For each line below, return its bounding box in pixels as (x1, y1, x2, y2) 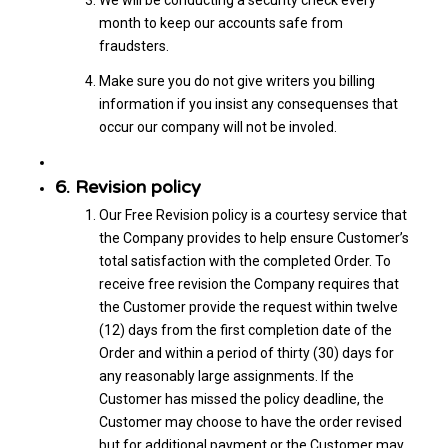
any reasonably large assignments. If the (98, 367, 354, 384)
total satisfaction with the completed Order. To (98, 252, 391, 269)
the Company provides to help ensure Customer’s (98, 229, 409, 246)
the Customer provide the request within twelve (98, 298, 398, 315)
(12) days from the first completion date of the (98, 321, 392, 338)
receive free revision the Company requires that (98, 275, 399, 292)
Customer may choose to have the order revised (98, 413, 402, 430)
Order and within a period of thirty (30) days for (98, 344, 394, 361)
